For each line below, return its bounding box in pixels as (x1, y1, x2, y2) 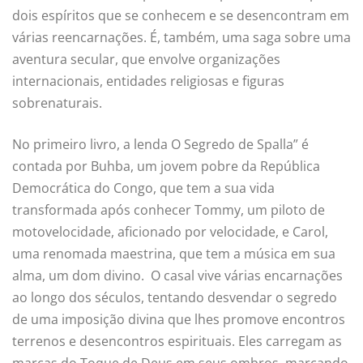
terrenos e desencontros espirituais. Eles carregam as (12, 332, 342, 351)
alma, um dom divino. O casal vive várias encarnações (12, 267, 343, 285)
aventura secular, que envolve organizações (12, 50, 280, 69)
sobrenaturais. (12, 94, 102, 113)
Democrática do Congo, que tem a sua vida (12, 179, 275, 198)
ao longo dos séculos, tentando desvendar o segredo (12, 288, 337, 307)
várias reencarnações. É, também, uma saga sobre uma (12, 28, 351, 47)
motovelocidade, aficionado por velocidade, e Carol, (12, 223, 328, 241)
